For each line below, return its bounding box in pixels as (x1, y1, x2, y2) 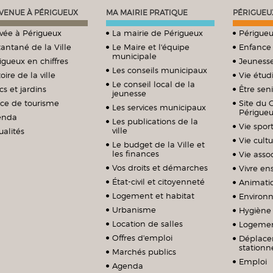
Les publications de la (112, 116, 199, 126)
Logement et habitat (112, 190, 195, 200)
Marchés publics (112, 246, 177, 257)
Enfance (238, 41, 271, 52)
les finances (112, 148, 160, 158)
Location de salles (112, 218, 183, 229)
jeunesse (112, 88, 147, 98)
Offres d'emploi (112, 232, 173, 243)
